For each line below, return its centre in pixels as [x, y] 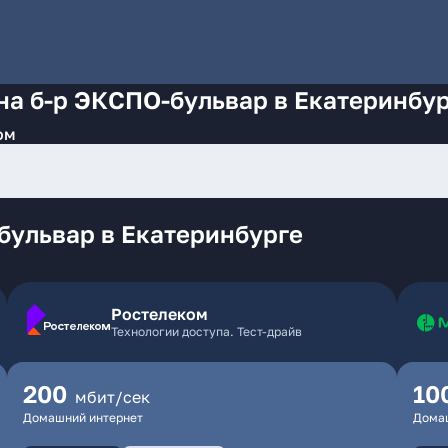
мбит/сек [112, 397]
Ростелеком [159, 314]
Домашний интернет [82, 417]
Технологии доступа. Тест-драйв [206, 331]
